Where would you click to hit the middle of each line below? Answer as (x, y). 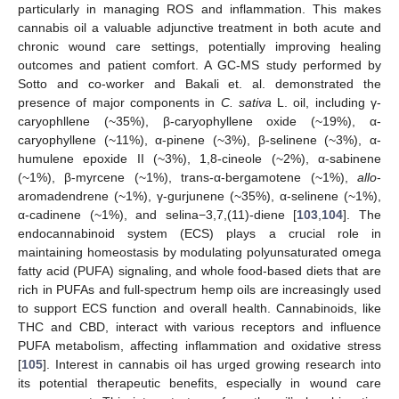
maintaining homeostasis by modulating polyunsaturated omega (199, 252)
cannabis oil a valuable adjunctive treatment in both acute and (199, 28)
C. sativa (246, 102)
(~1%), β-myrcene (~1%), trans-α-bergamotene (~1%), (187, 177)
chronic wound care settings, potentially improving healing (199, 46)
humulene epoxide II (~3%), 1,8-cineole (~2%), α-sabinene (199, 159)
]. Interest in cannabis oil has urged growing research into (212, 364)
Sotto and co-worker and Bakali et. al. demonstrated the (199, 84)
